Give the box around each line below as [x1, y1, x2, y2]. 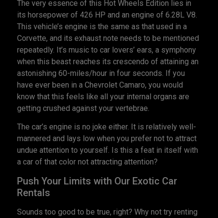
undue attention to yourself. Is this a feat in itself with [17, 145, 198, 155]
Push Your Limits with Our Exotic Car [17, 175, 177, 187]
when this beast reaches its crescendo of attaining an [17, 56, 199, 66]
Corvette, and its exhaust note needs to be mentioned [17, 33, 199, 43]
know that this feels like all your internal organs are [17, 91, 189, 101]
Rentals [17, 186, 50, 199]
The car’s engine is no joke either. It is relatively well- [17, 122, 196, 132]
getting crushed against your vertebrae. [17, 103, 149, 113]
